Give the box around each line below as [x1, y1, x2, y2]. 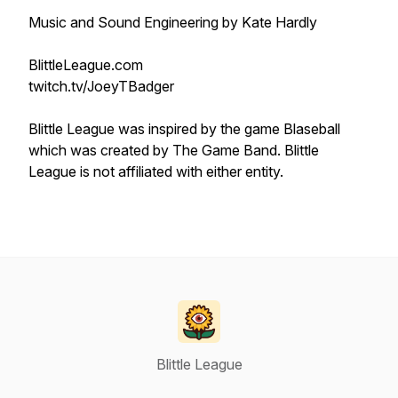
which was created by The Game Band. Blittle [28, 141, 319, 159]
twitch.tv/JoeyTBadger [28, 77, 174, 95]
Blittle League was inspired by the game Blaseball [28, 120, 340, 138]
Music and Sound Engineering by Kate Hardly [28, 13, 317, 31]
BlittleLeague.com [28, 56, 143, 74]
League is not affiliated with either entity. [28, 163, 287, 180]
